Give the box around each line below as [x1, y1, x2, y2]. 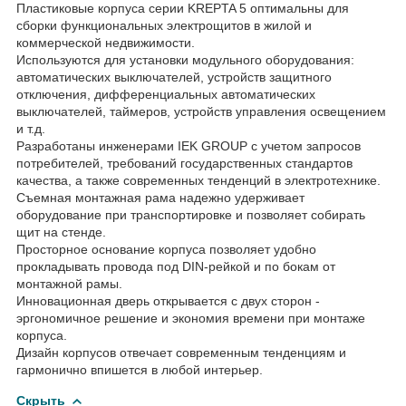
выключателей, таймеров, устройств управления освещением [16, 103, 386, 119]
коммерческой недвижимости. [16, 34, 195, 50]
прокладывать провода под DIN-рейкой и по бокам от [16, 258, 335, 274]
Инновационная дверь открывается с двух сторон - [16, 293, 320, 308]
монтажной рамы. [16, 275, 122, 291]
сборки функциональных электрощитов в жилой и [16, 17, 312, 33]
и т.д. [16, 121, 45, 136]
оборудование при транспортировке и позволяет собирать [16, 207, 365, 222]
